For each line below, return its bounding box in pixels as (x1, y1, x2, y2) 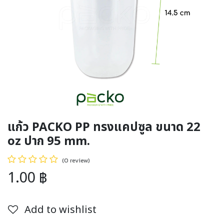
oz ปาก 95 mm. (7, 132, 90, 150)
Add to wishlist (24, 202, 96, 217)
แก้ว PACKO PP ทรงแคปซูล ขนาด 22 (7, 118, 200, 136)
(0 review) (62, 155, 90, 165)
